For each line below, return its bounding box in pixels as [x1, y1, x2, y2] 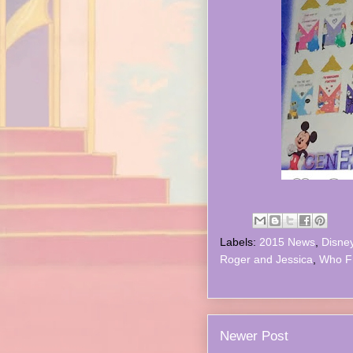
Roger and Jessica [220, 253, 313, 266]
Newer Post [220, 329, 288, 344]
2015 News [259, 236, 315, 248]
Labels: [220, 236, 259, 248]
